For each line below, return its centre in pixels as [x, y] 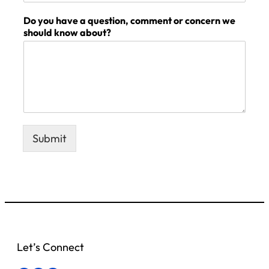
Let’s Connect [50, 247]
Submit [50, 139]
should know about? [67, 33]
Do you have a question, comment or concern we [129, 21]
